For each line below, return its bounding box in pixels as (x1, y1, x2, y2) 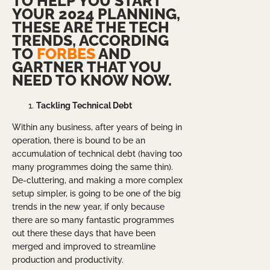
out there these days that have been (12, 228, 155, 239)
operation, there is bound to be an (12, 136, 145, 146)
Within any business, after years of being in (12, 122, 182, 133)
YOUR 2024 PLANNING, (12, 4, 180, 23)
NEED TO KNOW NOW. (12, 71, 172, 89)
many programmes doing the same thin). (12, 162, 173, 172)
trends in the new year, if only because (12, 202, 165, 212)
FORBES (37, 44, 95, 63)
